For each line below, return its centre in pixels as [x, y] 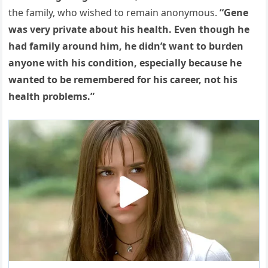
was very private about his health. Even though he [129, 29]
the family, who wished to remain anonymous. [114, 12]
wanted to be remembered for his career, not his [123, 79]
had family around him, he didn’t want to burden [126, 46]
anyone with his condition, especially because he [125, 63]
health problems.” [52, 96]
